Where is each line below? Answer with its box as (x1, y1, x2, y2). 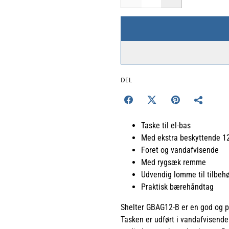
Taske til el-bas (141, 120, 191, 130)
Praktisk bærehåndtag (141, 181, 214, 192)
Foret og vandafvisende (141, 145, 219, 155)
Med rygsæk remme (141, 157, 206, 167)
